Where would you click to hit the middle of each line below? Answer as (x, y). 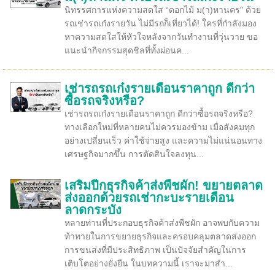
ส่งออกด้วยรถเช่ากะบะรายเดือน (149, 198)
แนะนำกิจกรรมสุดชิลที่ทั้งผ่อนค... (126, 50)
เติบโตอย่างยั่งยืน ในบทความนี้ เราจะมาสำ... (148, 263)
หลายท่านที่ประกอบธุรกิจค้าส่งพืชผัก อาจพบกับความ (162, 223)
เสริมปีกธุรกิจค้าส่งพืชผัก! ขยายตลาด (163, 185)
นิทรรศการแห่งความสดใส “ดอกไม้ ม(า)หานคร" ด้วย (162, 10)
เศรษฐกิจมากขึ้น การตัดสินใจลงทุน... (134, 154)
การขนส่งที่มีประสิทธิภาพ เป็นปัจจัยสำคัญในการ (155, 250)
